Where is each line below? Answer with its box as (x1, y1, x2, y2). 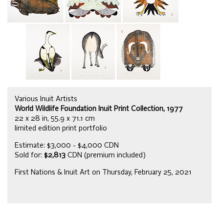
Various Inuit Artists (15, 96, 77, 103)
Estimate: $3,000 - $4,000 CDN (15, 142, 119, 150)
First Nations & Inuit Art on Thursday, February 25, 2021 (15, 169, 192, 176)
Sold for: (15, 152, 44, 159)
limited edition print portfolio (15, 125, 107, 132)
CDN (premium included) (66, 152, 146, 159)
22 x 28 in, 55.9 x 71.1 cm (15, 115, 95, 123)
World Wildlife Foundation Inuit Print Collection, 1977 (15, 106, 183, 113)
